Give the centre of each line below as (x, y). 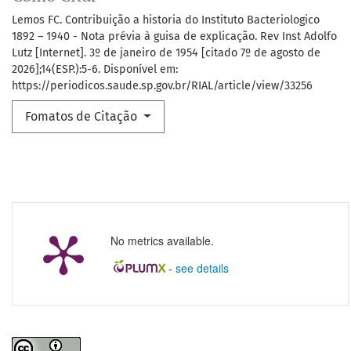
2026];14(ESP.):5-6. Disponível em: (95, 70)
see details (202, 268)
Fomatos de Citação (83, 117)
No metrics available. (162, 241)
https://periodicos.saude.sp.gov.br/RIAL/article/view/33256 (162, 86)
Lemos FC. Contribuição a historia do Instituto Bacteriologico (166, 20)
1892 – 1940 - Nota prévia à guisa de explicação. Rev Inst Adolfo (174, 37)
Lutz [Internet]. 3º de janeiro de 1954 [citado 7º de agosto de (166, 53)
